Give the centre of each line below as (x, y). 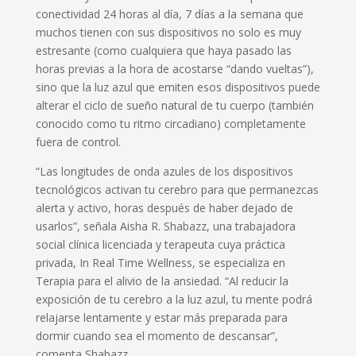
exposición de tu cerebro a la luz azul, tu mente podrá (174, 299)
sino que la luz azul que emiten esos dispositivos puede (178, 87)
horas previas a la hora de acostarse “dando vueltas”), (174, 68)
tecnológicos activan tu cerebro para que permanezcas (177, 189)
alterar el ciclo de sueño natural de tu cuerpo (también (174, 105)
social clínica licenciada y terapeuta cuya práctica (160, 244)
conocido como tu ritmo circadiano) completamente (170, 123)
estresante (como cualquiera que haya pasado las (163, 50)
